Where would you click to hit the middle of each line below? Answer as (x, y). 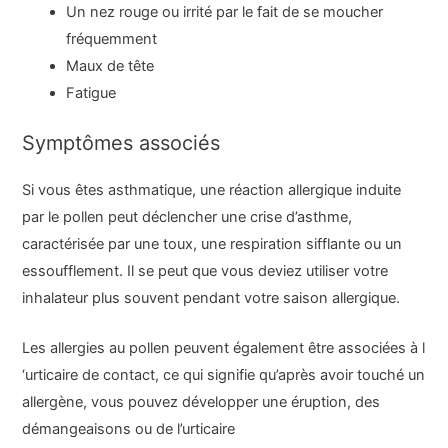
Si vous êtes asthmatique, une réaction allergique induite (212, 189)
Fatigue (91, 93)
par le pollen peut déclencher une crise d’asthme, (187, 216)
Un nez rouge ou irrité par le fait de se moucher (225, 12)
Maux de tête (110, 66)
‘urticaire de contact (89, 375)
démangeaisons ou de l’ (102, 429)
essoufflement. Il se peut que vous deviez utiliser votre (205, 270)
